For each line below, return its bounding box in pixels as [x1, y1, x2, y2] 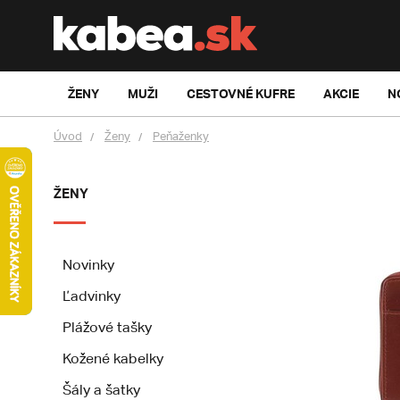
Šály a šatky [62, 381, 140, 398]
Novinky [62, 256, 114, 273]
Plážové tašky [62, 319, 152, 336]
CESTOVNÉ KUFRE [187, 86, 295, 101]
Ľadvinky [62, 287, 121, 304]
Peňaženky [153, 129, 209, 143]
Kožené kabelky [62, 350, 163, 367]
